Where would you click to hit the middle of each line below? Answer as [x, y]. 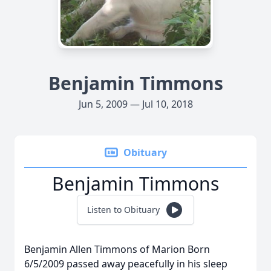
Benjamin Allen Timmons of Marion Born [117, 249]
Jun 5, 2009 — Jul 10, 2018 [135, 104]
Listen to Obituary [123, 210]
